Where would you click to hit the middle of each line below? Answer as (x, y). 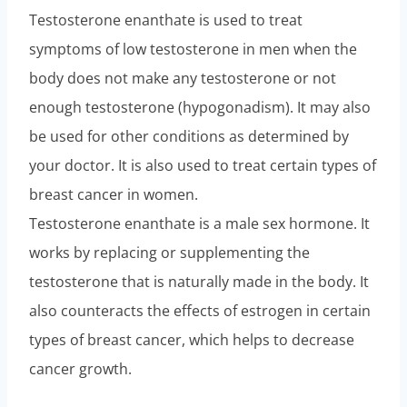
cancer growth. (80, 368)
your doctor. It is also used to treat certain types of (203, 165)
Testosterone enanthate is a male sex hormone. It (199, 223)
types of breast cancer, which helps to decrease (192, 339)
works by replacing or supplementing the (169, 252)
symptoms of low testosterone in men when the (193, 49)
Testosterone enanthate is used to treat (166, 20)
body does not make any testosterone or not (183, 78)
